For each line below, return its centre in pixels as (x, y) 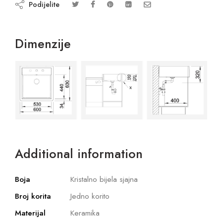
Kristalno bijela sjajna (104, 179)
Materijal (30, 213)
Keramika (85, 213)
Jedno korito (90, 196)
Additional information (79, 153)
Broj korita (33, 196)
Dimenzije (43, 44)
